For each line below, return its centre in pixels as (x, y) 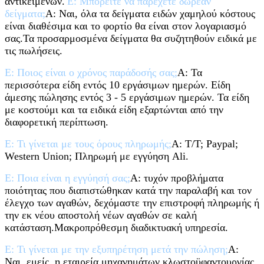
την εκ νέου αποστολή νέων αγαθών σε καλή (101, 215)
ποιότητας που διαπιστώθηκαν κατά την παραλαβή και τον (128, 191)
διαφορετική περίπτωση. (57, 122)
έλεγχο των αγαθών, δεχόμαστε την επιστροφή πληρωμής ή (132, 203)
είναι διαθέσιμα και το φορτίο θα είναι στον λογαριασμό (126, 26)
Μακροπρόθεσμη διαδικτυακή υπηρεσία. (141, 228)
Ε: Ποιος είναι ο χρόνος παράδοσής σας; (91, 73)
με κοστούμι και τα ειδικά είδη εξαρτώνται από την (114, 110)
